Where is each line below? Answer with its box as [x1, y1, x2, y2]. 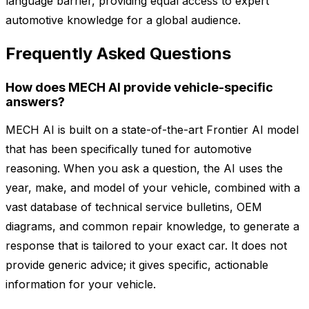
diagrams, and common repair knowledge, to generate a [6, 219, 299, 234]
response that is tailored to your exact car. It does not [6, 239, 287, 253]
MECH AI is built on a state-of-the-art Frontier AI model [6, 123, 299, 137]
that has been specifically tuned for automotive [6, 142, 252, 157]
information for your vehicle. [6, 277, 156, 292]
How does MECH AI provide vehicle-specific [6, 80, 273, 95]
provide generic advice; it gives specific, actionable [6, 258, 268, 272]
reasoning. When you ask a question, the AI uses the [6, 161, 283, 176]
